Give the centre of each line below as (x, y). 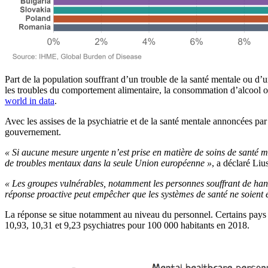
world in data (30, 101)
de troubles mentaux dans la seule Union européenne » (108, 163)
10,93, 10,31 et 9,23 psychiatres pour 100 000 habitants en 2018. (127, 226)
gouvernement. (34, 132)
